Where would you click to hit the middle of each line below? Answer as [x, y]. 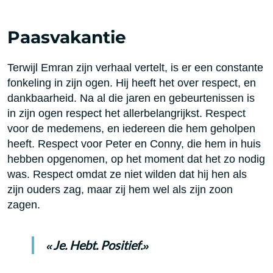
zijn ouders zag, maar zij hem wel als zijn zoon [120, 190]
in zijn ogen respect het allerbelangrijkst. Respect [126, 113]
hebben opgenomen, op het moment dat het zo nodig [136, 159]
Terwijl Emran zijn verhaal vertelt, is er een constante [135, 68]
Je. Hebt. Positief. [98, 245]
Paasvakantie [67, 37]
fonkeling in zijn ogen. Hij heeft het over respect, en [132, 83]
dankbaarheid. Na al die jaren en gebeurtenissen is [131, 98]
